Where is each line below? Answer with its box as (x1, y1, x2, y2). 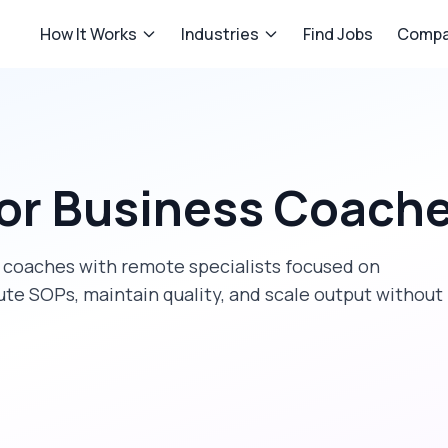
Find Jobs (303, 23, 373, 45)
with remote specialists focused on (75, 254, 380, 278)
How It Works (40, 23, 137, 45)
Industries (181, 23, 259, 45)
